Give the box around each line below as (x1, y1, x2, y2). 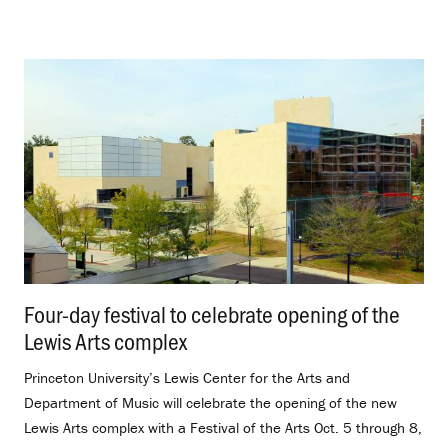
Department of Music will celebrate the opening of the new (24, 393, 397, 413)
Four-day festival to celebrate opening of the (24, 298, 400, 330)
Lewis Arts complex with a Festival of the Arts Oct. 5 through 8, (24, 418, 422, 438)
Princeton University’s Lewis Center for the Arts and (24, 368, 350, 388)
